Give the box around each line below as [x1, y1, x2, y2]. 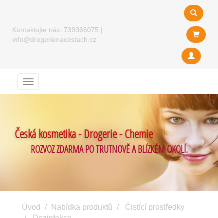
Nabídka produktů [51, 203, 112, 211]
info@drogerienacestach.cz [12, 36, 96, 43]
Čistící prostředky [125, 203, 184, 211]
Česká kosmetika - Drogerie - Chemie [15, 126, 153, 141]
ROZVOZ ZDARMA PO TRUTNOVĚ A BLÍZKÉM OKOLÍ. [30, 143, 188, 155]
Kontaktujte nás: [12, 26, 64, 34]
